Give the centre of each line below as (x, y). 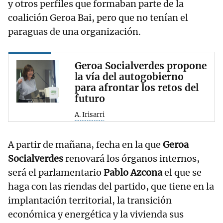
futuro (90, 99)
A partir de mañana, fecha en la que (85, 144)
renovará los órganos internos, (131, 158)
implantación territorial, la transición (90, 200)
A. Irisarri (90, 115)
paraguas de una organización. (74, 32)
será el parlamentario (56, 172)
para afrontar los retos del (137, 88)
